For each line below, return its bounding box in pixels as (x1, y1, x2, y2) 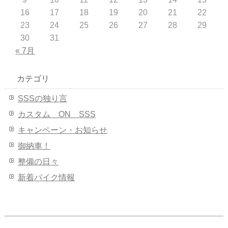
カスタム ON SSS (17, 109, 96, 119)
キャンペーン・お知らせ (17, 125, 107, 134)
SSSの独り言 (17, 94, 67, 103)
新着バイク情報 (17, 173, 75, 182)
